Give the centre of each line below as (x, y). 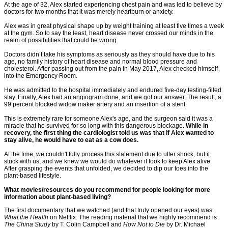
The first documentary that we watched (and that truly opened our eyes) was (108, 210)
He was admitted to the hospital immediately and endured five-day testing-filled (113, 90)
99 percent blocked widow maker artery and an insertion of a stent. (95, 105)
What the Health (27, 218)
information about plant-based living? (58, 197)
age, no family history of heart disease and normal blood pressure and (101, 62)
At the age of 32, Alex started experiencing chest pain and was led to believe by (113, 5)
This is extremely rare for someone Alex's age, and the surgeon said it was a (108, 119)
